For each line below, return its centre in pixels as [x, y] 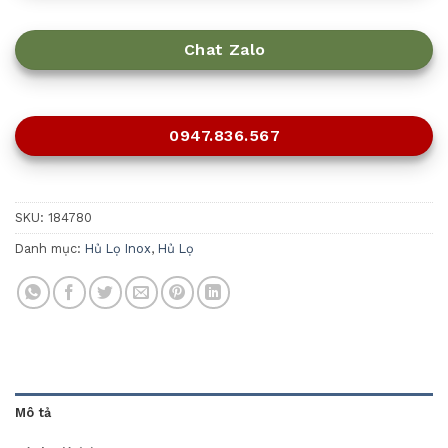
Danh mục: [50, 248]
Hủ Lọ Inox [118, 248]
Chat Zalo [224, 49]
